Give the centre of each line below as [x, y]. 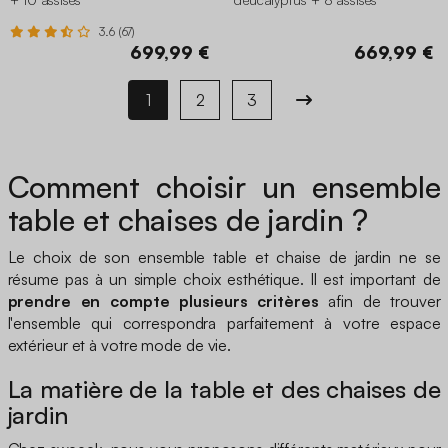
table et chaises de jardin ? [187, 219]
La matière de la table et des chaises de [224, 388]
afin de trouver [379, 300]
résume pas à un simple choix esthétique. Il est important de [224, 278]
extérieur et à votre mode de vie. [119, 344]
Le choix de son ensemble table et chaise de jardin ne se [224, 256]
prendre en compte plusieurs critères [163, 300]
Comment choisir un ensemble [224, 186]
